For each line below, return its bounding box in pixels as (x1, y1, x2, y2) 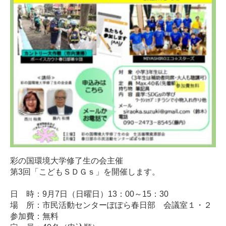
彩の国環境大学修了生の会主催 (10, 156, 123, 165)
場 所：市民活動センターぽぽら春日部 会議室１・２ (10, 201, 212, 210)
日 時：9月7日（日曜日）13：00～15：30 (10, 190, 168, 199)
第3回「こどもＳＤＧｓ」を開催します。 (10, 167, 160, 177)
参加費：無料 (10, 212, 59, 221)
